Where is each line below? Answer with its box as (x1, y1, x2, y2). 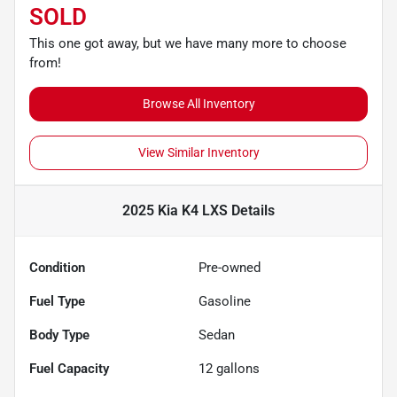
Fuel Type (29, 292, 85, 309)
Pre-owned (198, 259, 261, 276)
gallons (213, 360, 260, 377)
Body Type (29, 326, 90, 343)
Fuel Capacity (29, 360, 109, 377)
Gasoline (198, 292, 251, 309)
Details (228, 201, 275, 219)
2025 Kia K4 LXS (122, 201, 228, 219)
